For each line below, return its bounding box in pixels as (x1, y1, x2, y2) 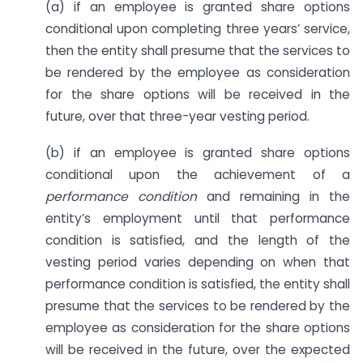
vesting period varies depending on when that (45, 253, 350, 271)
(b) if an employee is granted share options (45, 143, 350, 161)
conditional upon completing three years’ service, (45, 19, 350, 37)
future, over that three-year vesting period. (45, 107, 310, 125)
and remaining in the (207, 187, 350, 205)
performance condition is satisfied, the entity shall (45, 275, 350, 293)
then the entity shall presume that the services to (45, 41, 350, 59)
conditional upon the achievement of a (45, 165, 350, 183)
